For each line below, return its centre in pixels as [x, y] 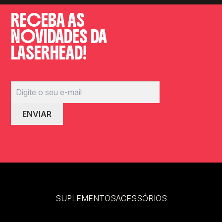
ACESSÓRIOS [141, 198]
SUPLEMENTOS [85, 198]
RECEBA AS [48, 21]
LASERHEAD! [49, 53]
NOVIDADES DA [59, 37]
